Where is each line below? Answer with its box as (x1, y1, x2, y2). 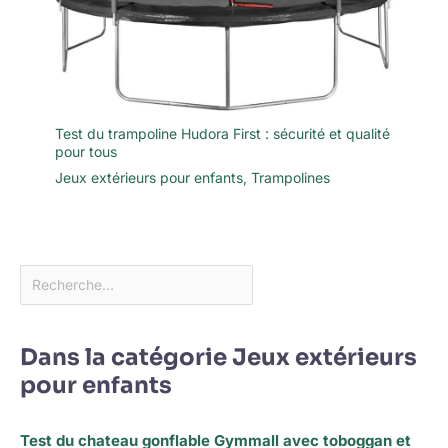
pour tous (55, 142, 117, 160)
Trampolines (251, 168, 330, 186)
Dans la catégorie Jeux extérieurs (20, 342, 417, 372)
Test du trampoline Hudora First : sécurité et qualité (55, 124, 390, 142)
